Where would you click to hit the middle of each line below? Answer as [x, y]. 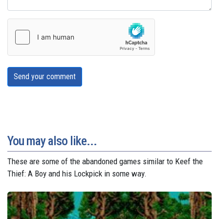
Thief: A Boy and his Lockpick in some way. [77, 173]
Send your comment [45, 76]
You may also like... [52, 141]
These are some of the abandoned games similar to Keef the [105, 161]
